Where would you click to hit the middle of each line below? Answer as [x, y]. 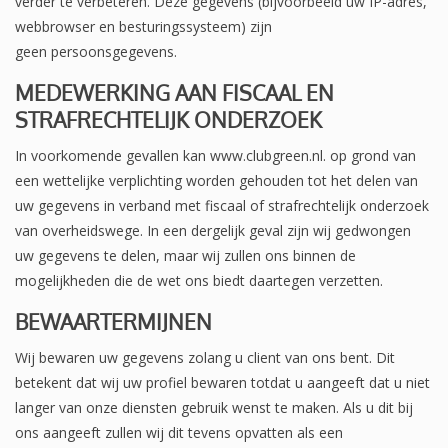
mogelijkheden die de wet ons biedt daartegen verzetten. [199, 280]
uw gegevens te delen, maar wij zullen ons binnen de [185, 255]
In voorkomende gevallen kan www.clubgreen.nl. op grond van [215, 155]
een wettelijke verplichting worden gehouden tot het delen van [216, 180]
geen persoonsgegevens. [96, 51]
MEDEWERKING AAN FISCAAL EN [174, 92]
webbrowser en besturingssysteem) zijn [143, 26]
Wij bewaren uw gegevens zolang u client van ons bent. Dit [205, 357]
